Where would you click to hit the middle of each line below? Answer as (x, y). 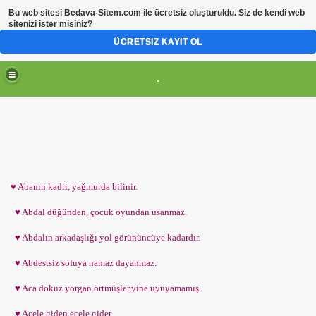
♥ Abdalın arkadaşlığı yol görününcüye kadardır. (105, 237)
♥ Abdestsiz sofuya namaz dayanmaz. (84, 263)
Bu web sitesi (36, 13)
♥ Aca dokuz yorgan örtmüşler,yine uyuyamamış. (106, 288)
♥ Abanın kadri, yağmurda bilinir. (74, 187)
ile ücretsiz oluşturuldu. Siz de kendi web (223, 13)
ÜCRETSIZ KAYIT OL (158, 42)
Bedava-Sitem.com (103, 13)
